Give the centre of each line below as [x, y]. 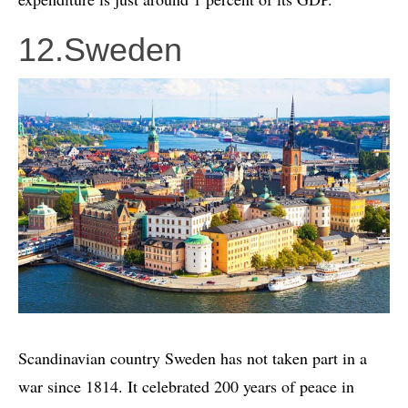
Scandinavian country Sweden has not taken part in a [193, 357]
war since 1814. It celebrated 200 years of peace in [186, 386]
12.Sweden [100, 49]
